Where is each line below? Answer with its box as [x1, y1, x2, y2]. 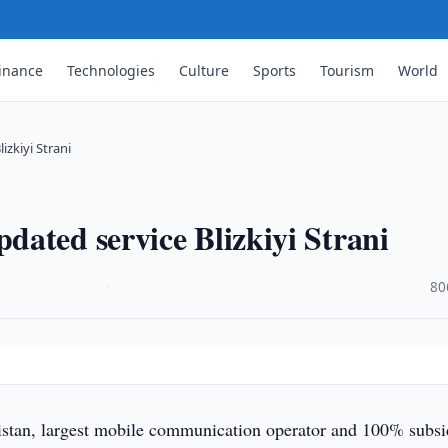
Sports [253, 60, 297, 80]
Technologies [67, 60, 156, 80]
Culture [179, 60, 230, 80]
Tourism [320, 60, 375, 80]
